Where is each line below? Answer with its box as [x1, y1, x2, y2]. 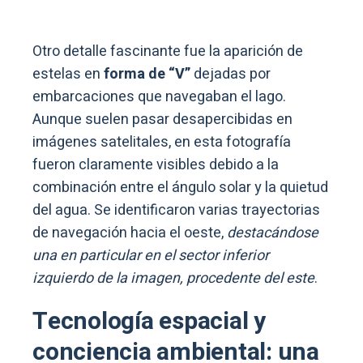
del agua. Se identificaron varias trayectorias [32, 199, 320, 221]
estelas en [32, 62, 100, 85]
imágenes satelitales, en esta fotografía [32, 130, 291, 153]
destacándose [227, 221, 318, 244]
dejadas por [194, 62, 271, 85]
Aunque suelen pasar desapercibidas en [32, 108, 293, 130]
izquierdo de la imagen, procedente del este [32, 267, 314, 289]
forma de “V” [100, 62, 194, 85]
